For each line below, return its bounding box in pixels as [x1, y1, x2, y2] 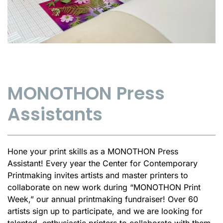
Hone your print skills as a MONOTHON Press [7, 146, 178, 156]
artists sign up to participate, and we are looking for [7, 206, 203, 216]
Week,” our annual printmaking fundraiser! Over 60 [7, 194, 198, 204]
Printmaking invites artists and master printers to [7, 170, 188, 180]
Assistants [7, 102, 103, 126]
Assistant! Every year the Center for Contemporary [7, 158, 198, 168]
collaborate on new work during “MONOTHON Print [7, 182, 201, 192]
